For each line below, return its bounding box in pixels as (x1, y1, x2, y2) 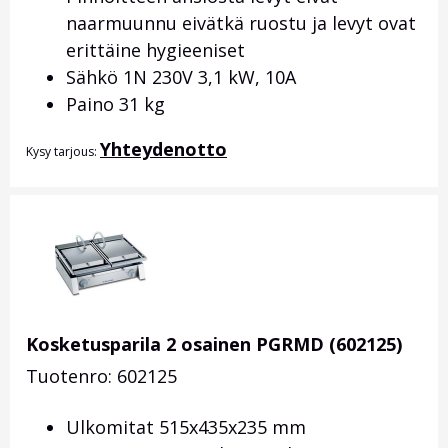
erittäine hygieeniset (66, 38, 245, 63)
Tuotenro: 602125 (26, 364, 177, 389)
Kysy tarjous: (26, 143, 100, 161)
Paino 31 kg (66, 92, 165, 117)
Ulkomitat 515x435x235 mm (66, 415, 306, 440)
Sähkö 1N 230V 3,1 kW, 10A (66, 65, 296, 90)
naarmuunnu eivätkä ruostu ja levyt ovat (66, 11, 416, 36)
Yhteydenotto (100, 137, 227, 162)
